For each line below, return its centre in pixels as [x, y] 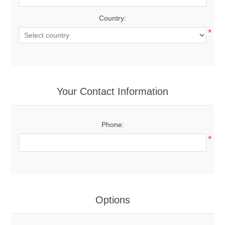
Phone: [113, 125]
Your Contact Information [113, 91]
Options [113, 200]
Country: [113, 18]
